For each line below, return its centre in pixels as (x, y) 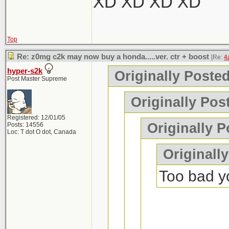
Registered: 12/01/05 (36, 118)
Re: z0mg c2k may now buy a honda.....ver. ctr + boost (113, 57)
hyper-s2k (25, 71)
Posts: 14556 (25, 125)
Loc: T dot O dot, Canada (42, 132)
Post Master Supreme (37, 79)
